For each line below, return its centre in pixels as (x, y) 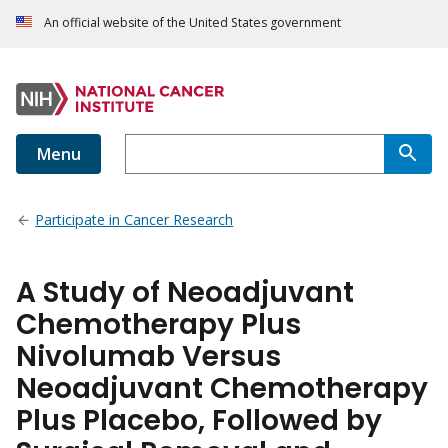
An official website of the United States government (192, 23)
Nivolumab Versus (148, 357)
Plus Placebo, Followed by (199, 421)
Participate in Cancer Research (134, 220)
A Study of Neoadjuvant (185, 293)
